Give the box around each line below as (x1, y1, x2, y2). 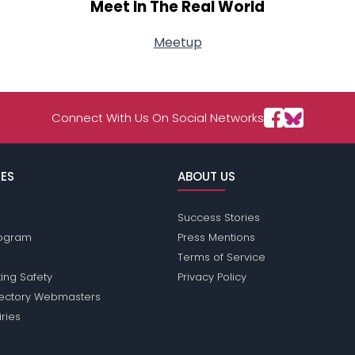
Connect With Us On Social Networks (52, 109, 264, 127)
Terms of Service (177, 250, 265, 265)
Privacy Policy (177, 269, 246, 285)
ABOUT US (177, 168, 235, 185)
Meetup (153, 33, 202, 52)
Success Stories (177, 210, 260, 226)
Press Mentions (177, 230, 255, 246)
